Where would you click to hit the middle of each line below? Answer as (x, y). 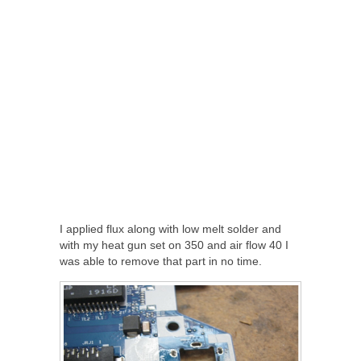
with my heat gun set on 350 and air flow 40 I (174, 245)
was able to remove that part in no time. (161, 261)
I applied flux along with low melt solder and (170, 228)
